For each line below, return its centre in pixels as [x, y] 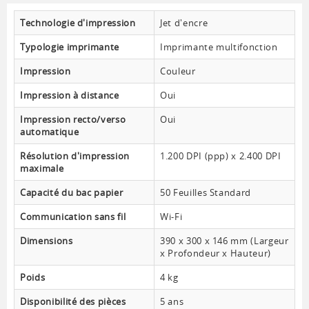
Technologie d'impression [78, 23]
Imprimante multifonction [219, 47]
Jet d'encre [184, 23]
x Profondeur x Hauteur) [216, 253]
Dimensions [47, 241]
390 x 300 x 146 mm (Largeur [225, 241]
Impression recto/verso [73, 120]
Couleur [178, 71]
